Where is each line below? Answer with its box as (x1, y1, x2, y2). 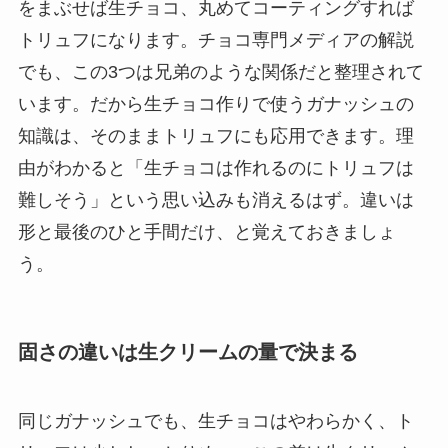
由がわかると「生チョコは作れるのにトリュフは (17, 157, 414, 178)
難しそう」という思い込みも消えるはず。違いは (17, 189, 414, 210)
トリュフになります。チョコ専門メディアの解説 (17, 29, 414, 50)
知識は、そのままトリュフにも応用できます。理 (17, 125, 414, 146)
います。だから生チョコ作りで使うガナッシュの (17, 93, 414, 114)
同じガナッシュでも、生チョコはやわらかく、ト (17, 411, 414, 432)
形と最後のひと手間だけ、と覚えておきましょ (17, 221, 396, 242)
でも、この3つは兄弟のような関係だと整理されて (17, 61, 424, 82)
